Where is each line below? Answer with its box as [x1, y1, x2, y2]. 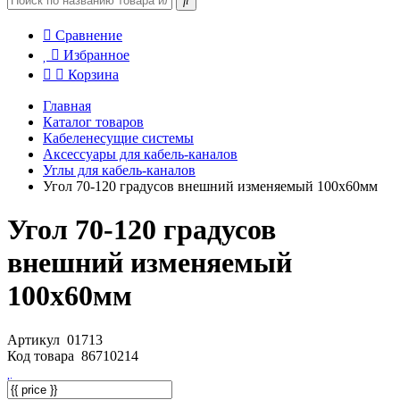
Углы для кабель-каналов [43, 162, 196, 178]
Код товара [7, 347, 78, 363]
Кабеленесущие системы [43, 130, 194, 146]
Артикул [7, 331, 63, 347]
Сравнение [55, 28, 122, 43]
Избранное [63, 47, 129, 62]
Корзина [68, 67, 119, 82]
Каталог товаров [43, 114, 144, 129]
